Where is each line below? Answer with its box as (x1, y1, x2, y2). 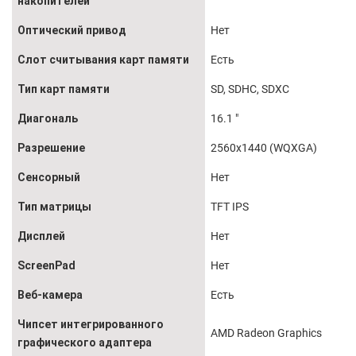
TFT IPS (211, 200, 249, 214)
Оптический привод (17, 24, 126, 37)
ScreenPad (17, 259, 75, 273)
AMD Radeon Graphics (211, 327, 322, 340)
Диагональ (17, 112, 78, 126)
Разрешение (17, 141, 85, 155)
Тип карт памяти (17, 83, 110, 96)
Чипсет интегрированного (17, 318, 164, 331)
